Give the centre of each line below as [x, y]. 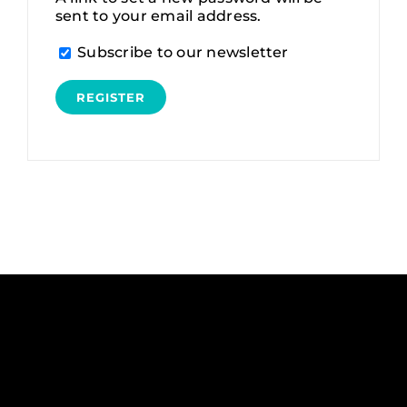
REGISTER [110, 98]
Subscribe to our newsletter [183, 52]
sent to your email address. [158, 16]
